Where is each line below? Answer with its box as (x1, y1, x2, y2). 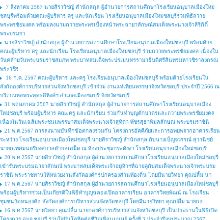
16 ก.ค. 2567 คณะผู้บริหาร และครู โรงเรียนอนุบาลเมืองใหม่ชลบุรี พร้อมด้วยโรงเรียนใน (4, 75, 209, 81)
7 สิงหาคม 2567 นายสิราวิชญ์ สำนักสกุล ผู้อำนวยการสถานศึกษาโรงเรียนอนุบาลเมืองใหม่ (4, 4, 215, 10)
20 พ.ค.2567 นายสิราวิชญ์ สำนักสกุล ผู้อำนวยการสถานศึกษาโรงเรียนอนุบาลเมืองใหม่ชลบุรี (4, 154, 219, 160)
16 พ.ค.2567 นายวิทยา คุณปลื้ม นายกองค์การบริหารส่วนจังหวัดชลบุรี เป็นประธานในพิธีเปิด (4, 207, 218, 213)
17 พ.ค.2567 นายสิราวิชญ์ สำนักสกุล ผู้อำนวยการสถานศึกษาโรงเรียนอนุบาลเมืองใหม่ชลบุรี (4, 181, 219, 187)
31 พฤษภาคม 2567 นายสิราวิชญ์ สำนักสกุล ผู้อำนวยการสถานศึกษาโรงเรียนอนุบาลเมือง (4, 101, 211, 107)
